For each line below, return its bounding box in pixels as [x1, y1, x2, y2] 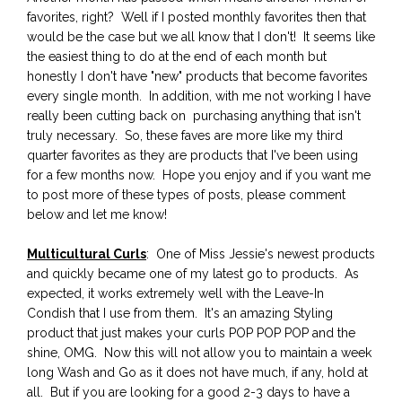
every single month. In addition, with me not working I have [27, 88, 371, 103]
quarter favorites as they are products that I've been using [27, 147, 358, 162]
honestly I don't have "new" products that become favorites [27, 68, 368, 83]
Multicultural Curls [27, 246, 146, 261]
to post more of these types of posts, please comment [27, 187, 345, 202]
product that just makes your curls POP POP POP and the [27, 325, 355, 340]
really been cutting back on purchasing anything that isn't [27, 108, 361, 123]
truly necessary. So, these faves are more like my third [27, 127, 343, 143]
